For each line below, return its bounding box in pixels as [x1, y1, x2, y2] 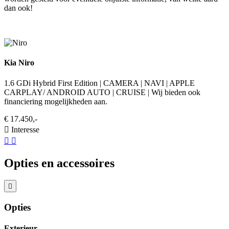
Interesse [11, 125, 39, 134]
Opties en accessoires [4, 156, 114, 170]
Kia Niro [4, 58, 34, 67]
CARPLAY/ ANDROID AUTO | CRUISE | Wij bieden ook [4, 87, 200, 97]
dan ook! [4, 4, 33, 13]
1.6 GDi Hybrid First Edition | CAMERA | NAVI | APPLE [4, 78, 195, 87]
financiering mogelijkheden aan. [4, 97, 107, 106]
